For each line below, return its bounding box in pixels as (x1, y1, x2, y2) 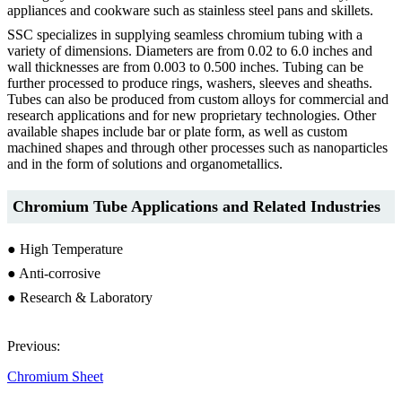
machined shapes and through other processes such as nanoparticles (7, 139, 388, 155)
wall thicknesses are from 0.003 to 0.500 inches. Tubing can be (7, 58, 363, 74)
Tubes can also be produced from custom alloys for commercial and (7, 91, 389, 107)
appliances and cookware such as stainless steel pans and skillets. (7, 2, 373, 18)
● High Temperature (7, 240, 123, 257)
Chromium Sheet (7, 368, 103, 384)
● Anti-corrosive (7, 265, 100, 281)
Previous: (7, 337, 60, 354)
